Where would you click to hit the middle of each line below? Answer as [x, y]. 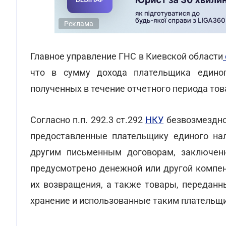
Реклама [79, 24]
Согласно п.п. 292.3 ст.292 [88, 120]
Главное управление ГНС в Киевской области [127, 56]
